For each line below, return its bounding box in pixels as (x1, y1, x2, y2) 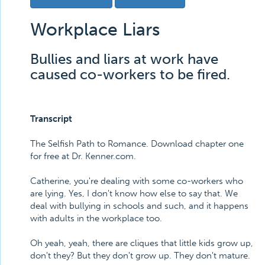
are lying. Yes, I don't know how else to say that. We (30, 188, 238, 199)
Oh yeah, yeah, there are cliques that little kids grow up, (30, 238, 253, 248)
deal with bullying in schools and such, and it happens (30, 201, 248, 211)
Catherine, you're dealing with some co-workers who (30, 176, 243, 186)
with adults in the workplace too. (30, 213, 162, 224)
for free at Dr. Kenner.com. (30, 151, 136, 161)
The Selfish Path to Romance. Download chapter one (30, 138, 244, 149)
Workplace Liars (30, 19, 160, 40)
